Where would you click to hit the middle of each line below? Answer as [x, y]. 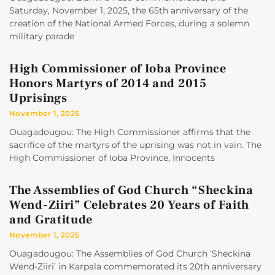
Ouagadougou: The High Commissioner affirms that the [130, 132]
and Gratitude [51, 220]
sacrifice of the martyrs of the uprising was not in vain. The [135, 145]
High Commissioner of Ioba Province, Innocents [112, 158]
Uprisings [38, 99]
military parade [42, 37]
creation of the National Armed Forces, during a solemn [129, 24]
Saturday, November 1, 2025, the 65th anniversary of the [129, 11]
